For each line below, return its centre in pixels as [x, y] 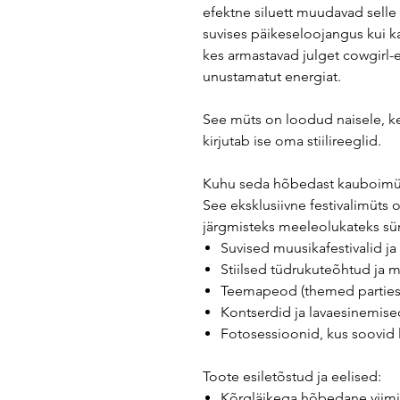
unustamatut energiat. [272, 77]
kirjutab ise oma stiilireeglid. [292, 141]
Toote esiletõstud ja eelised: [292, 377]
